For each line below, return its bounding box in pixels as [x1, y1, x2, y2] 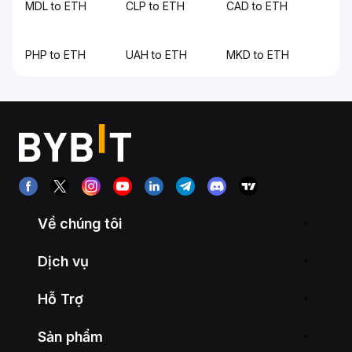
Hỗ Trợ [38, 290, 83, 307]
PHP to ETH [25, 48, 86, 61]
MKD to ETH [226, 48, 289, 61]
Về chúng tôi [38, 214, 122, 232]
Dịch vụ [38, 252, 89, 269]
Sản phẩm [38, 328, 103, 345]
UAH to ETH [126, 48, 187, 61]
